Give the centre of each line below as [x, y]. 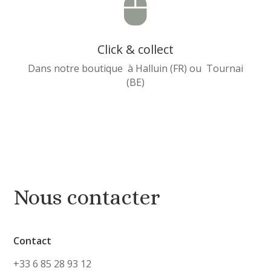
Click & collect [135, 49]
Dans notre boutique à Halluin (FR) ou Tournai [135, 68]
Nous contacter [87, 197]
